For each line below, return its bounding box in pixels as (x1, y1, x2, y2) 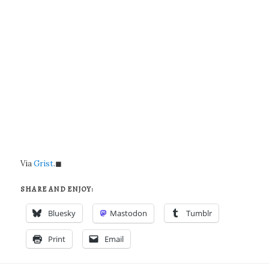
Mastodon (110, 208, 148, 219)
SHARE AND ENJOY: (20, 184, 94, 195)
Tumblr (186, 208, 213, 219)
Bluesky (48, 208, 76, 219)
